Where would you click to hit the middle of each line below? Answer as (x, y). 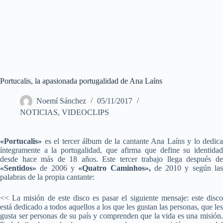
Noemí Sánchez (61, 101)
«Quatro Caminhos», (114, 168)
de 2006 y (57, 168)
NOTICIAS (39, 112)
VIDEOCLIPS (85, 112)
